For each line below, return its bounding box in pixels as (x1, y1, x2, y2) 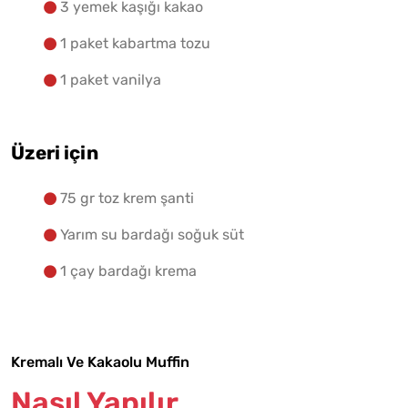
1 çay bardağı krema (60, 262, 197, 280)
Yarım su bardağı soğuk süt (60, 226, 244, 244)
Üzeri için (11, 142, 98, 165)
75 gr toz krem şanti (60, 189, 194, 208)
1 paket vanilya (60, 71, 161, 89)
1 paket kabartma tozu (60, 35, 210, 53)
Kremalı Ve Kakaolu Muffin (11, 353, 189, 372)
